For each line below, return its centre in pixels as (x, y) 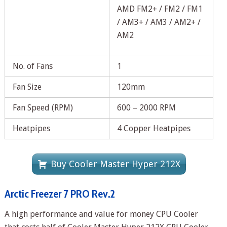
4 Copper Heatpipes (154, 128)
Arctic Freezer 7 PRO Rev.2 (60, 194)
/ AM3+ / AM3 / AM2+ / (159, 22)
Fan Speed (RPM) (43, 107)
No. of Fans (32, 66)
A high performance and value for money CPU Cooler (101, 214)
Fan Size (27, 87)
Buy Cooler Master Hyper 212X (116, 164)
